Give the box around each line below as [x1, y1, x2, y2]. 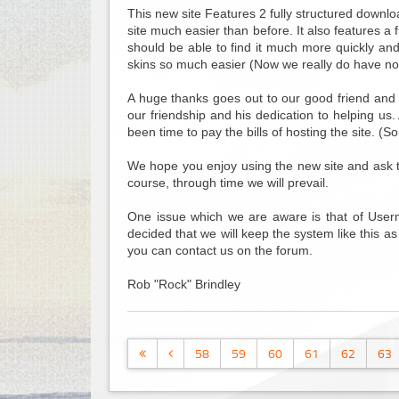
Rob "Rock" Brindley [127, 277, 240, 291]
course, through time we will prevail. [127, 175, 329, 190]
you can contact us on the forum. [127, 243, 313, 257]
